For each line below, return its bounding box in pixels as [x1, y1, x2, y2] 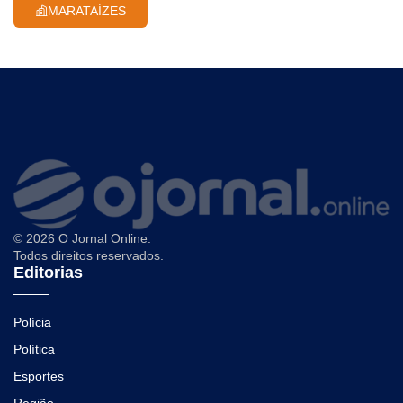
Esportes [13, 368, 64, 383]
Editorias [13, 263, 83, 282]
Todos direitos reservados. [13, 247, 164, 263]
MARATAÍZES [48, 4, 126, 19]
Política [13, 341, 55, 356]
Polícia [13, 314, 51, 329]
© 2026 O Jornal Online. [13, 230, 151, 246]
